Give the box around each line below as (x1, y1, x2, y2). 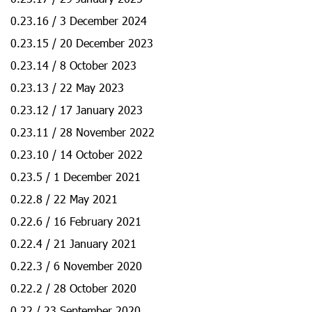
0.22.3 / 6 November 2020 (10, 258, 142, 273)
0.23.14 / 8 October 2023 (10, 58, 136, 72)
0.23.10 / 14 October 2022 (10, 147, 143, 162)
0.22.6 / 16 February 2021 (10, 214, 141, 228)
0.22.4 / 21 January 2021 (10, 236, 136, 251)
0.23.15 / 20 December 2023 (10, 36, 153, 50)
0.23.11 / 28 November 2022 (10, 125, 155, 139)
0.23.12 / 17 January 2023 (10, 102, 143, 117)
